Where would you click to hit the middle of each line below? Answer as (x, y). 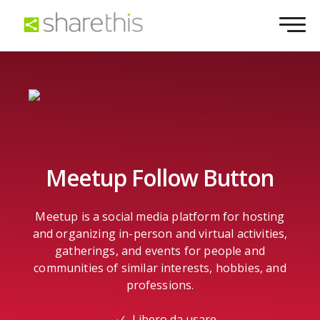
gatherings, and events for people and (160, 251)
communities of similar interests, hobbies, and (160, 268)
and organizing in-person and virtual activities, (160, 234)
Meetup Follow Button (160, 177)
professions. (160, 285)
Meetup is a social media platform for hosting (160, 217)
